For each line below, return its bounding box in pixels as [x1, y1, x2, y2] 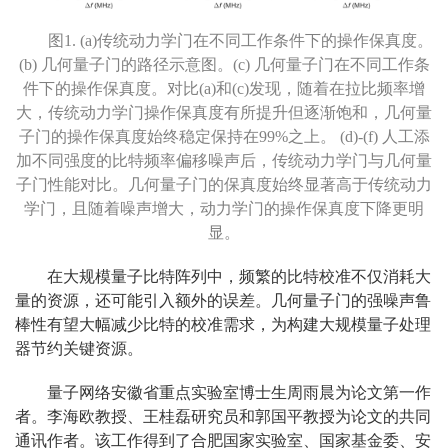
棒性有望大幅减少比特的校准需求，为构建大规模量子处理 [15, 315, 431, 333]
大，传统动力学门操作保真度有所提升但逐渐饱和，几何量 [16, 103, 432, 121]
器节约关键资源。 [15, 339, 143, 357]
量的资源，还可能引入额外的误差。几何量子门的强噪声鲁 [15, 291, 431, 309]
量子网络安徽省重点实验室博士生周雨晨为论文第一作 [47, 383, 431, 401]
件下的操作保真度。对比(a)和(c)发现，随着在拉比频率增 [23, 79, 425, 97]
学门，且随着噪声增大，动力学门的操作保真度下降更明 [24, 199, 424, 217]
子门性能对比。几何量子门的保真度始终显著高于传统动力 [16, 175, 432, 193]
